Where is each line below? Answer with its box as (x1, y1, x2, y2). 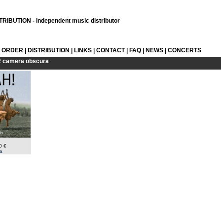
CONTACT (96, 47, 125, 54)
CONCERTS (168, 47, 201, 54)
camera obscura (2, 58, 49, 65)
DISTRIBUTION (28, 47, 70, 54)
